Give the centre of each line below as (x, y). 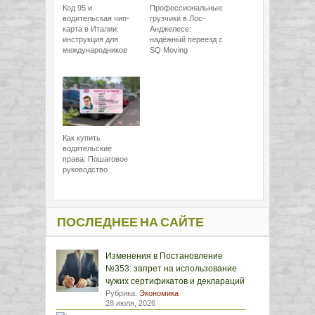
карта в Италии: (91, 29)
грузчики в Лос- (178, 18)
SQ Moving (169, 50)
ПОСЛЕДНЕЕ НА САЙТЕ (130, 223)
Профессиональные (186, 8)
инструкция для (90, 39)
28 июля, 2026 (130, 303)
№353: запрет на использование (171, 269)
